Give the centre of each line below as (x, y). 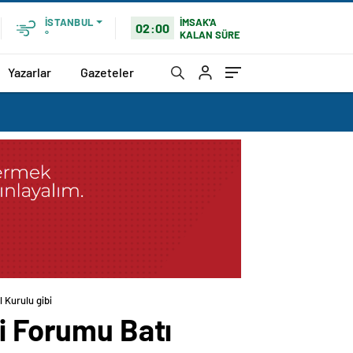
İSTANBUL (69, 22)
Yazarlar (30, 72)
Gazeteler (107, 72)
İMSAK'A (199, 22)
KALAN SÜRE (210, 34)
